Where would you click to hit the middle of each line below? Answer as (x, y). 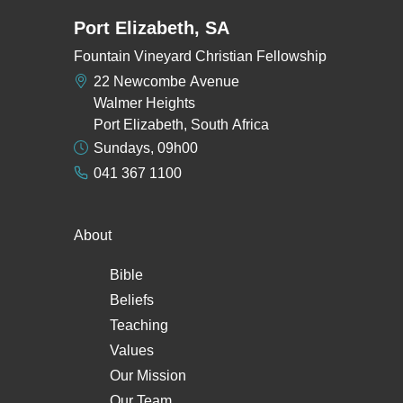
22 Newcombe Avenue (167, 82)
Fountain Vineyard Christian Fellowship (200, 57)
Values (132, 351)
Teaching (139, 326)
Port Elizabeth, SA (152, 28)
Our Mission (148, 376)
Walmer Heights (145, 103)
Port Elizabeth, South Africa (182, 125)
